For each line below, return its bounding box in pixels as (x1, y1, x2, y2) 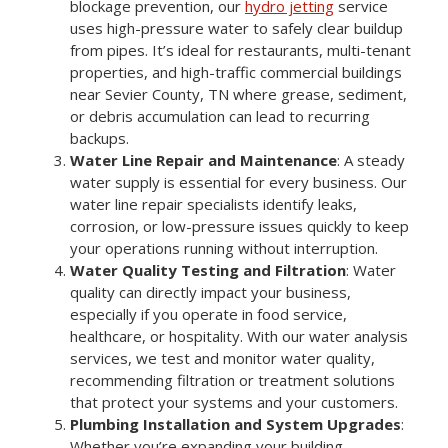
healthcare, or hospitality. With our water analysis (70, 326, 408, 347)
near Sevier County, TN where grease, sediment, (70, 84, 407, 105)
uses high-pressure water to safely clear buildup (70, 18, 403, 39)
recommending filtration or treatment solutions (70, 370, 395, 391)
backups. (70, 128, 129, 149)
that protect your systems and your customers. (70, 392, 398, 413)
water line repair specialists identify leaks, (70, 194, 357, 215)
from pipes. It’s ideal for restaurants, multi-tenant (70, 40, 411, 61)
